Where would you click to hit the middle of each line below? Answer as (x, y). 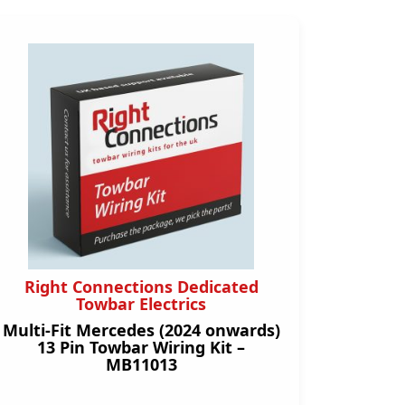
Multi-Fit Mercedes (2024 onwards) (141, 330)
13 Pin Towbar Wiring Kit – (141, 347)
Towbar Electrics (141, 304)
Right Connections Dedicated (141, 287)
